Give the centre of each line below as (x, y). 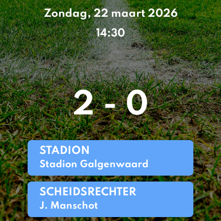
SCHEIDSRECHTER (88, 192)
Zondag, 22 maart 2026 (110, 14)
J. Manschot (69, 206)
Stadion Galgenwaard (94, 165)
